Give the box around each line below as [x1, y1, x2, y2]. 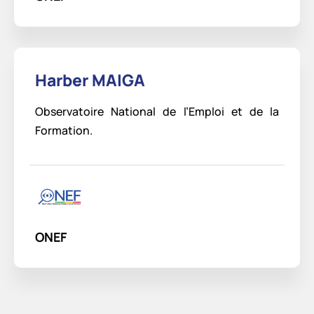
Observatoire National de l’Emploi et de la [35, 104, 279, 120]
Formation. [35, 123, 93, 139]
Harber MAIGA [35, 69, 145, 92]
